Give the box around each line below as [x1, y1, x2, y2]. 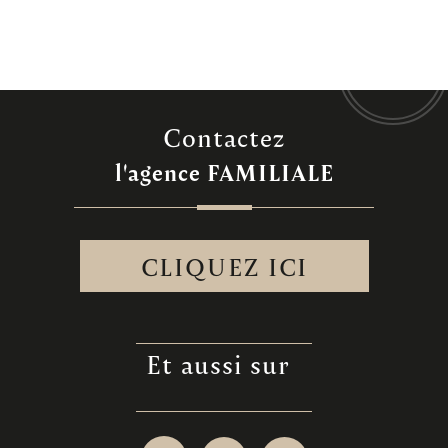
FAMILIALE [206, 155, 334, 189]
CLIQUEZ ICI [140, 246, 308, 285]
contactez [182, 116, 285, 157]
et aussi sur [162, 343, 289, 384]
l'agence [114, 155, 201, 189]
